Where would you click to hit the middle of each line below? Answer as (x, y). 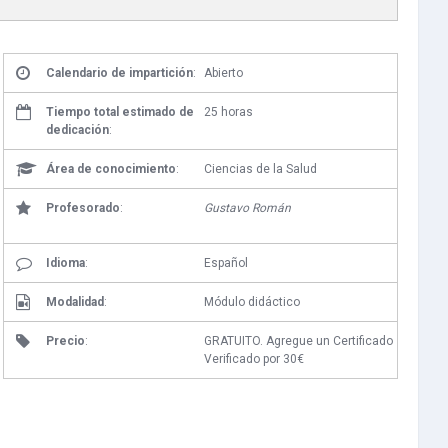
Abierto (223, 73)
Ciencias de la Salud (260, 169)
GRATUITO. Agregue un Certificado (298, 341)
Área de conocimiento (111, 169)
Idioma (66, 263)
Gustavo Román (247, 208)
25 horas (228, 112)
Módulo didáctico (251, 302)
